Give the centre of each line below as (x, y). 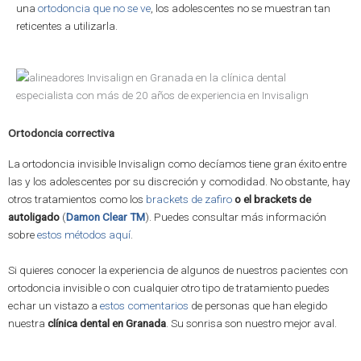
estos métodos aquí (84, 234)
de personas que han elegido (259, 305)
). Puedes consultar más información (236, 216)
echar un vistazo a (54, 305)
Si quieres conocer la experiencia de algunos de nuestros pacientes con (178, 270)
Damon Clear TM (106, 216)
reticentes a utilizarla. (67, 26)
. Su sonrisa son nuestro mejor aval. (253, 323)
